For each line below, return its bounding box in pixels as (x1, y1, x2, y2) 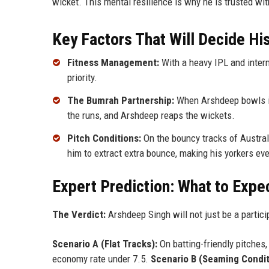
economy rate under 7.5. (52, 253, 151, 265)
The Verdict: (52, 208, 106, 221)
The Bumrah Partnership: (67, 94, 174, 107)
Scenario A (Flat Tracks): (52, 238, 157, 250)
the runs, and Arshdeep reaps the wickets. (67, 109, 235, 122)
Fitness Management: (67, 56, 159, 69)
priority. (67, 71, 97, 84)
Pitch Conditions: (67, 132, 141, 145)
